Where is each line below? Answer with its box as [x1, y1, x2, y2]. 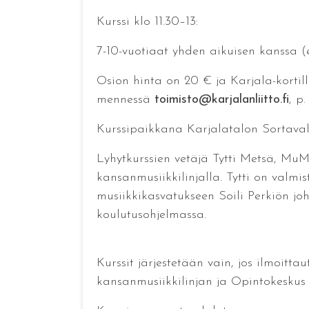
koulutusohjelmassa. [96, 208, 206, 222]
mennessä [96, 93, 154, 107]
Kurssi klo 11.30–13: [96, 15, 202, 29]
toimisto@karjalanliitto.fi [154, 93, 289, 107]
